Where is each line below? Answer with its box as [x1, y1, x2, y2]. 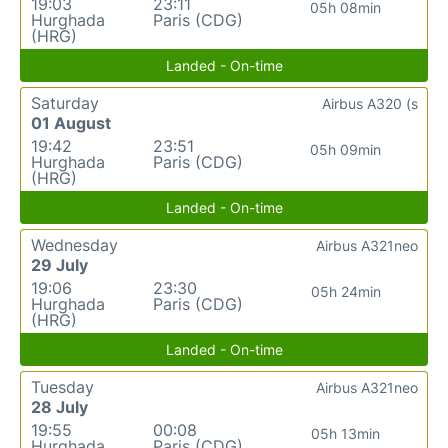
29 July [31, 254, 88, 275]
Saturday [31, 92, 99, 113]
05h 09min [310, 140, 382, 158]
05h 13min [311, 424, 381, 442]
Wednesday [31, 234, 118, 255]
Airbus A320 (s [322, 94, 418, 112]
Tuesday [31, 376, 94, 397]
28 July [31, 396, 88, 417]
